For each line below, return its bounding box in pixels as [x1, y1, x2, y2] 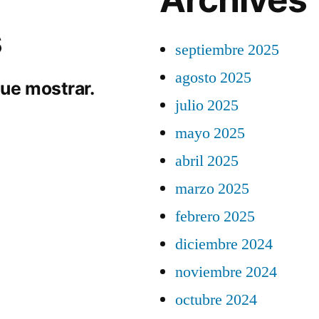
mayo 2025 [175, 123, 245, 143]
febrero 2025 [175, 206, 255, 226]
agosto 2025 [175, 68, 251, 88]
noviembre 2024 [175, 262, 277, 282]
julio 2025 [175, 95, 239, 115]
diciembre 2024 [175, 234, 273, 254]
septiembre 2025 [175, 40, 279, 60]
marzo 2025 [175, 179, 249, 199]
